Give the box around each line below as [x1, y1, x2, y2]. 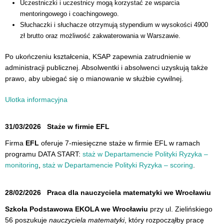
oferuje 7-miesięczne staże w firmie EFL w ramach [39, 139, 200, 147]
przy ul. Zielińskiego [148, 204, 212, 213]
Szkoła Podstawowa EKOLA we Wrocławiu [5, 204, 148, 213]
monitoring [5, 161, 38, 169]
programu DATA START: [5, 150, 82, 158]
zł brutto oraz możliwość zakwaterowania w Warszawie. [20, 31, 180, 39]
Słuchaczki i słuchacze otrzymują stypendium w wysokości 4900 [20, 20, 208, 28]
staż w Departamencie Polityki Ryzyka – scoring [42, 161, 193, 169]
